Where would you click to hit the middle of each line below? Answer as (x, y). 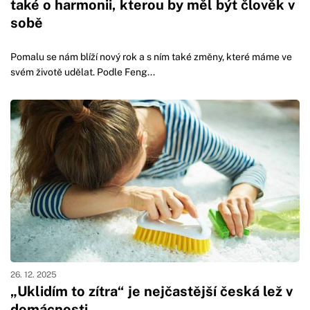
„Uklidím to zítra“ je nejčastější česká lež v (152, 292)
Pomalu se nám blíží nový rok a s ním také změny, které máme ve (151, 57)
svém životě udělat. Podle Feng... (83, 72)
